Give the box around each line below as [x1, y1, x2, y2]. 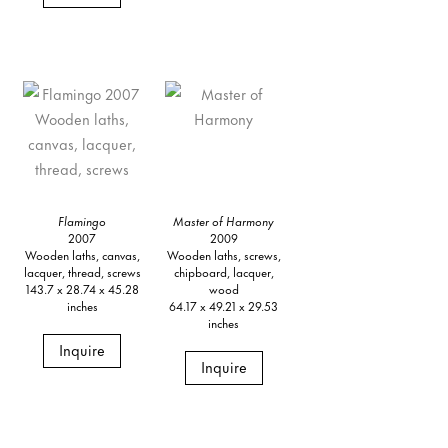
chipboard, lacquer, [173, 262, 274, 282]
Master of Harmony [173, 211, 275, 231]
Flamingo [58, 211, 107, 231]
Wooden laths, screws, [166, 245, 281, 265]
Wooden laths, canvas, [24, 245, 140, 265]
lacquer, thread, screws [23, 262, 141, 282]
